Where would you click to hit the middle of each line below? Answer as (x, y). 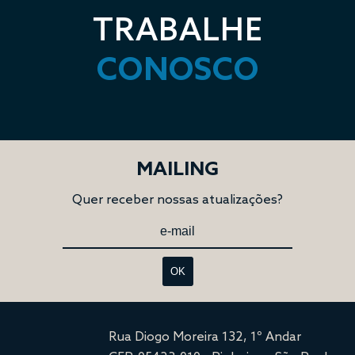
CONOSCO (177, 69)
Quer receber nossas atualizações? (177, 199)
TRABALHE (177, 29)
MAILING (177, 168)
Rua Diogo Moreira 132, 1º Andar (204, 336)
